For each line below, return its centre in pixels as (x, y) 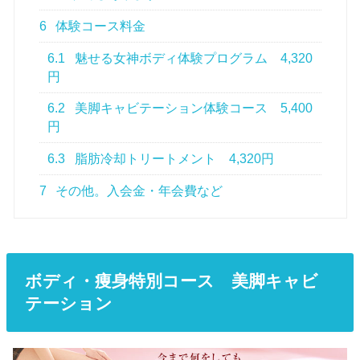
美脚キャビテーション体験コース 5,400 (192, 108)
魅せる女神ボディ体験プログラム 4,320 (192, 58)
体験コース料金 (99, 27)
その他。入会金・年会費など (138, 190)
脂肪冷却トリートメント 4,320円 (173, 158)
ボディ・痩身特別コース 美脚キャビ (171, 281)
